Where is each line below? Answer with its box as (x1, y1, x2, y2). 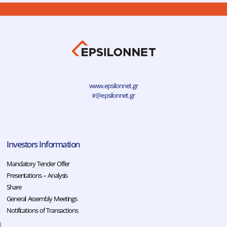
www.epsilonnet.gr (89, 81, 138, 90)
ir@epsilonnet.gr (92, 90, 135, 100)
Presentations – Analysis (7, 170, 68, 180)
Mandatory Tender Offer (7, 159, 69, 168)
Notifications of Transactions (7, 205, 78, 215)
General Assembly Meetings (7, 194, 78, 203)
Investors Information (7, 137, 80, 150)
